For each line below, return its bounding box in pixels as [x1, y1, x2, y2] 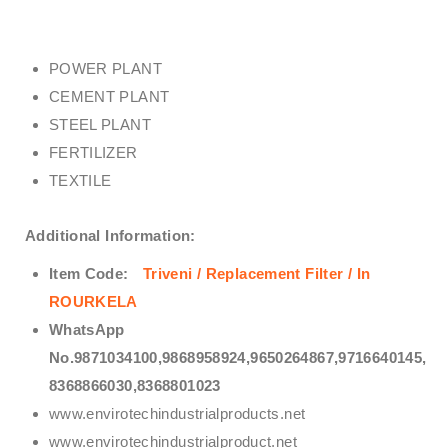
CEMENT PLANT [48, 88, 170, 106]
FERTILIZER [48, 144, 138, 162]
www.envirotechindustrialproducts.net [48, 404, 306, 422]
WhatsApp [48, 320, 125, 338]
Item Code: [48, 264, 129, 282]
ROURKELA [48, 292, 138, 310]
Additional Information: [25, 226, 196, 244]
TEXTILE [48, 172, 112, 190]
